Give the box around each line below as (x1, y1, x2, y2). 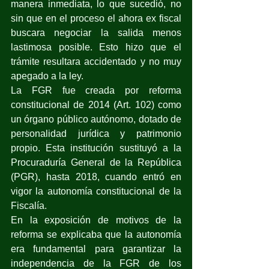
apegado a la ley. (11, 71, 83, 82)
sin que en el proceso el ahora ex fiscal (11, 13, 181, 24)
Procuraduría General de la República (11, 157, 181, 168)
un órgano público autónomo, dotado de (11, 114, 181, 125)
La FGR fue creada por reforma (11, 85, 181, 96)
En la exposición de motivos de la (11, 215, 181, 226)
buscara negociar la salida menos (11, 28, 181, 38)
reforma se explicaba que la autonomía (11, 229, 181, 240)
